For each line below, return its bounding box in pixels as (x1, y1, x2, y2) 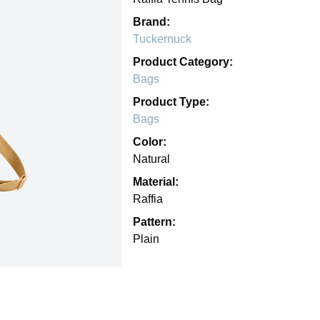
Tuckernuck (133, 32, 191, 45)
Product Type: (133, 95, 209, 108)
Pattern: (133, 215, 176, 228)
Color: (133, 135, 166, 148)
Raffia (133, 192, 163, 205)
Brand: (133, 15, 170, 28)
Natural (133, 152, 170, 165)
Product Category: (133, 55, 233, 68)
